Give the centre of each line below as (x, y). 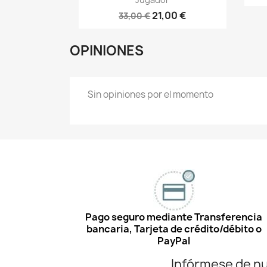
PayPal (174, 241)
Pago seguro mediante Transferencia (174, 217)
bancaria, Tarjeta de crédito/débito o (174, 229)
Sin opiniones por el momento (150, 94)
